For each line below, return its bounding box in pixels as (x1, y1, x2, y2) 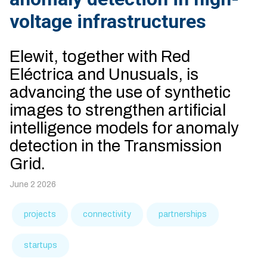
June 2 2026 (10, 180, 56, 190)
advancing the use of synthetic (10, 83, 231, 102)
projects (24, 210, 57, 219)
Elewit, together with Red (10, 48, 190, 66)
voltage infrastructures (10, 10, 206, 33)
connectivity (83, 210, 132, 219)
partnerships (158, 210, 207, 219)
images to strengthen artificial (10, 101, 226, 120)
